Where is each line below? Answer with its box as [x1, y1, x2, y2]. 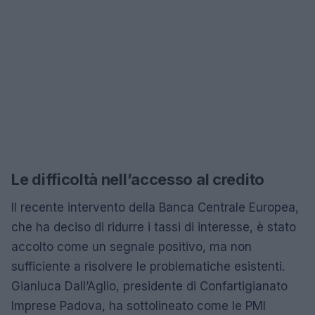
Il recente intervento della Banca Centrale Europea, [11, 200, 299, 214]
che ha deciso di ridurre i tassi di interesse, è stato [11, 220, 296, 234]
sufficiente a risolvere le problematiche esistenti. [11, 259, 285, 274]
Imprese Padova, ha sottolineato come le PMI [11, 299, 266, 313]
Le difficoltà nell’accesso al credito [11, 170, 264, 188]
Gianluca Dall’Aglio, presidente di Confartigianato [11, 279, 288, 293]
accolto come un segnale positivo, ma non [11, 240, 252, 254]
